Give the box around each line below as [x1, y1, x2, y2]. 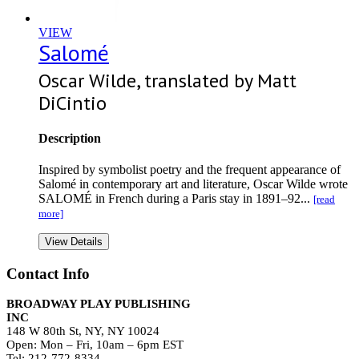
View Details [45, 236, 103, 248]
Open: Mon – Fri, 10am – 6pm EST [6, 338, 184, 352]
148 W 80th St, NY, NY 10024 [6, 325, 159, 338]
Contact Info [6, 264, 90, 282]
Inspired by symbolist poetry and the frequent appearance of [38, 163, 341, 177]
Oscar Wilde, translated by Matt [38, 67, 296, 93]
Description [38, 131, 101, 145]
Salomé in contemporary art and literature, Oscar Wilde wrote [38, 177, 348, 192]
